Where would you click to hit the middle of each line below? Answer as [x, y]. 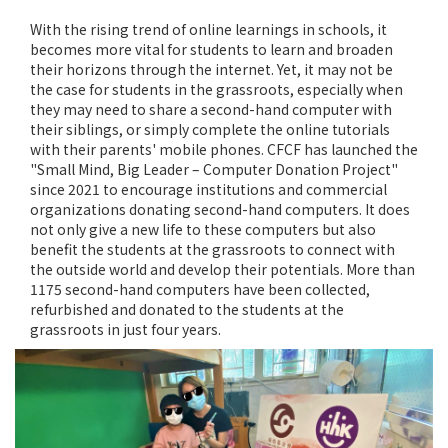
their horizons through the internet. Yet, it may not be [211, 68]
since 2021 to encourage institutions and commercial [208, 188]
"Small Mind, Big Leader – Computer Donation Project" [214, 168]
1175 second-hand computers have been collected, [200, 288]
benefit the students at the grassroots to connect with [212, 248]
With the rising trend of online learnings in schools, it [208, 28]
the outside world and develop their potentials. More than [222, 268]
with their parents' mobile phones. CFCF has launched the [224, 148]
